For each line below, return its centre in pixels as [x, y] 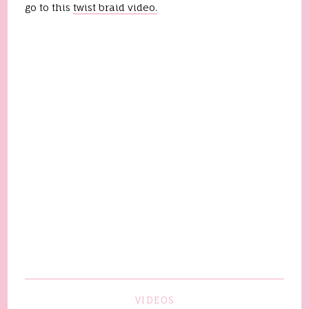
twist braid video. [116, 7]
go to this [49, 7]
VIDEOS [154, 300]
